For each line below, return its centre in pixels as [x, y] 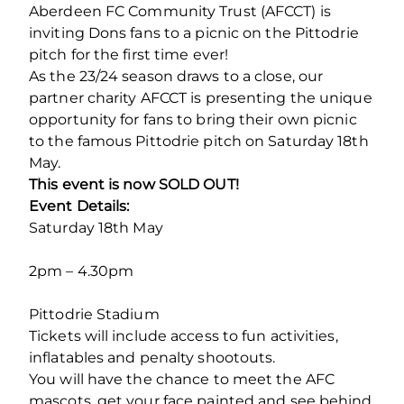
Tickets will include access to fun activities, [184, 335]
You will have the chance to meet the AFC [182, 379]
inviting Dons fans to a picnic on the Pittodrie [194, 32]
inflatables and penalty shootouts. [152, 357]
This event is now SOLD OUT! [134, 184]
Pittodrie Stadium [94, 314]
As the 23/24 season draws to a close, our [176, 76]
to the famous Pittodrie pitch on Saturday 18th [199, 141]
